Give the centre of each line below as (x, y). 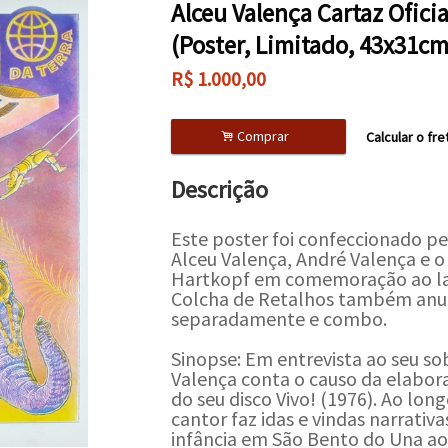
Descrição (219, 189)
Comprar (264, 136)
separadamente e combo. (278, 318)
